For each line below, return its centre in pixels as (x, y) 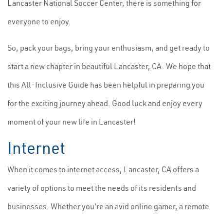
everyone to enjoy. (39, 21)
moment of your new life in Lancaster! (72, 122)
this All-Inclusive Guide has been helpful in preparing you (106, 85)
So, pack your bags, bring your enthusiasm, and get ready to (109, 48)
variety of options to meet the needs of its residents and (102, 188)
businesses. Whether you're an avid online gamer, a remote (108, 206)
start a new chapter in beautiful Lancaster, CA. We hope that (109, 66)
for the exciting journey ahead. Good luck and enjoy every (105, 103)
